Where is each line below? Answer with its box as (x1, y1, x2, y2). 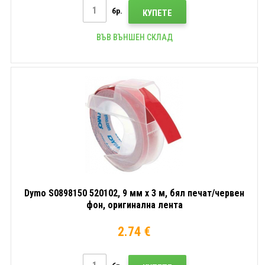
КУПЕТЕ (142, 7, 172, 18)
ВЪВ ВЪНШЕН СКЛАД (96, 32, 173, 42)
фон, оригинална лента (86, 199, 183, 211)
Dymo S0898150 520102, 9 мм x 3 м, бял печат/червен (24, 187, 244, 199)
